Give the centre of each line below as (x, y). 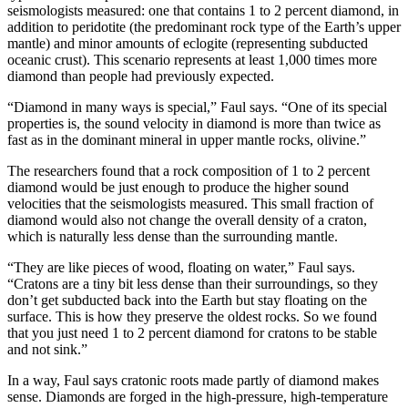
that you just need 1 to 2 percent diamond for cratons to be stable (192, 332)
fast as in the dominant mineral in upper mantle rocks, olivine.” (187, 139)
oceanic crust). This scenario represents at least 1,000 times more (192, 59)
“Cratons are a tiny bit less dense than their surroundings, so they (193, 283)
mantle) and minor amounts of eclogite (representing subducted (188, 43)
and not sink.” (47, 349)
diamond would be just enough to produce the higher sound (178, 187)
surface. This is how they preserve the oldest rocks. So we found (192, 316)
